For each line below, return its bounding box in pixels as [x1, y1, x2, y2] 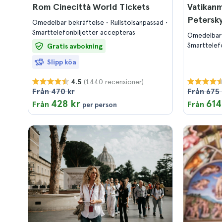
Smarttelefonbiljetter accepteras [32, 28, 135, 36]
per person [82, 101, 117, 109]
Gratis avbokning [47, 42, 103, 50]
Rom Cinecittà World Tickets [32, 1, 150, 12]
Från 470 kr [32, 87, 75, 96]
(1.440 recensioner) [84, 77, 144, 86]
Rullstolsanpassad [110, 18, 166, 26]
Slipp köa [47, 58, 76, 66]
